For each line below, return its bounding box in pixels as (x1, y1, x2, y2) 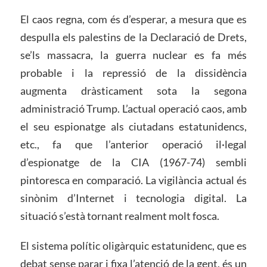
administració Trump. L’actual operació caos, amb (20, 101, 247, 115)
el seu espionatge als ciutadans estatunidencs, (20, 119, 247, 133)
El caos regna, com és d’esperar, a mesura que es (20, 12, 247, 26)
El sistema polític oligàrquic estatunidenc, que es (20, 238, 247, 252)
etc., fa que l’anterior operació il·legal (20, 137, 247, 151)
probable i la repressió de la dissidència (20, 66, 247, 79)
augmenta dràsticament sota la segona (20, 83, 247, 97)
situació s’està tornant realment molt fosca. (20, 209, 219, 222)
